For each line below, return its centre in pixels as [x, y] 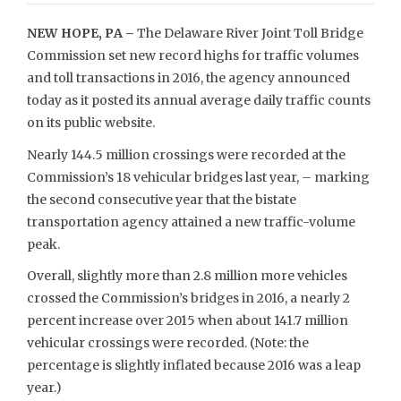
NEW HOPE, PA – [81, 33]
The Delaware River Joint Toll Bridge [248, 33]
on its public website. [91, 123]
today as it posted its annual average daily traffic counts [199, 100]
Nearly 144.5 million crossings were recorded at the [186, 154]
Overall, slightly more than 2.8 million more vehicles [187, 276]
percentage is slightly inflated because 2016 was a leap [194, 365]
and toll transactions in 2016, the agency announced [188, 78]
